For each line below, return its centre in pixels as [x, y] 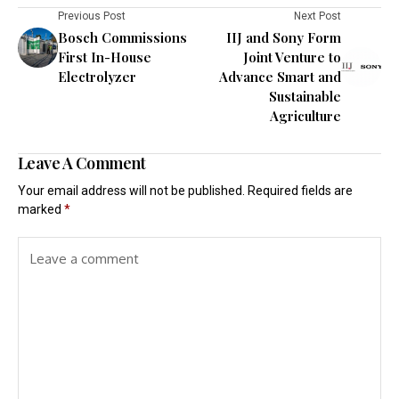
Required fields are [300, 191]
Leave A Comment [82, 163]
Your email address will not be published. [131, 191]
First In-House [105, 57]
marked [41, 209]
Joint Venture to [292, 57]
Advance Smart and [280, 77]
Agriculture [305, 116]
